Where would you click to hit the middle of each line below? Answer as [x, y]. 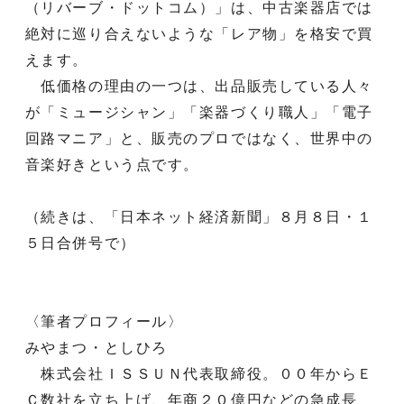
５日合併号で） [80, 243]
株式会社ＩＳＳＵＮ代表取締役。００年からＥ [199, 373]
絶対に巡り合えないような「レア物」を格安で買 [199, 33]
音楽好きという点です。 [112, 164]
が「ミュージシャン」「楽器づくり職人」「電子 [199, 112]
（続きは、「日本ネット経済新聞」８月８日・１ [199, 216]
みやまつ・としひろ [96, 347]
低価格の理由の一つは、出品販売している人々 [199, 86]
